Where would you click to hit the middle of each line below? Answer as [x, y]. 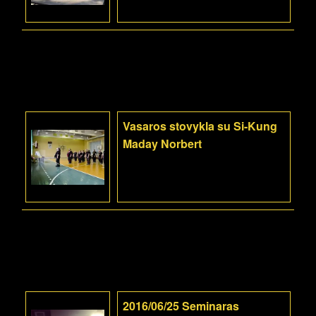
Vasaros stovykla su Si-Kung [200, 126]
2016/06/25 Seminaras [181, 306]
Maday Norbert [162, 144]
